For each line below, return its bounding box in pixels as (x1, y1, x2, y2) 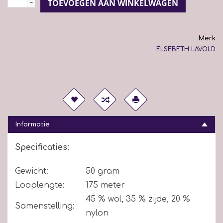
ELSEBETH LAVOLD (156, 45, 216, 53)
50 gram (86, 166, 119, 176)
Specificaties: (15, 142, 69, 152)
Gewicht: (15, 166, 48, 176)
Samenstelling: (15, 201, 75, 211)
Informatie (15, 120, 50, 128)
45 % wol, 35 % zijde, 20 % (86, 194, 190, 204)
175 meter (86, 180, 125, 190)
